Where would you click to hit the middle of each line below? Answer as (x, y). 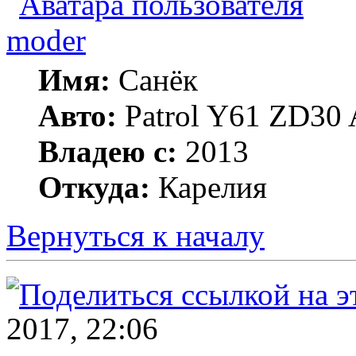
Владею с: (108, 152)
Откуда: (94, 188)
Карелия (209, 188)
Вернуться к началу (135, 236)
